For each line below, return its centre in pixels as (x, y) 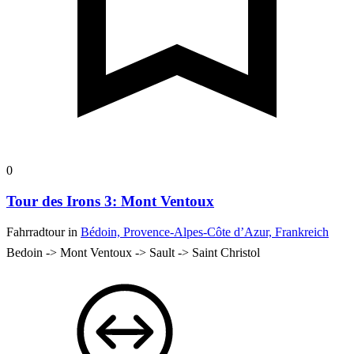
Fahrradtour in (43, 232)
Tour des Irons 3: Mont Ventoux (110, 201)
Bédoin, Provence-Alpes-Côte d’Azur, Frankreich (205, 232)
